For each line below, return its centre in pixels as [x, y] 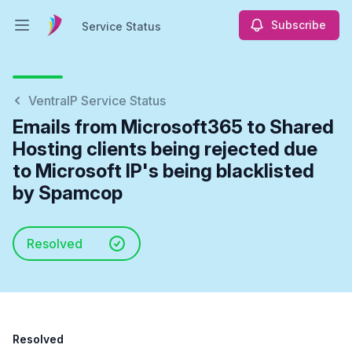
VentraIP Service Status [97, 101]
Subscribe [299, 25]
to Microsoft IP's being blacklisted [163, 171]
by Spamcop [68, 193]
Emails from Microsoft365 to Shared [173, 127]
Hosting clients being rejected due [165, 149]
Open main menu [68, 33]
